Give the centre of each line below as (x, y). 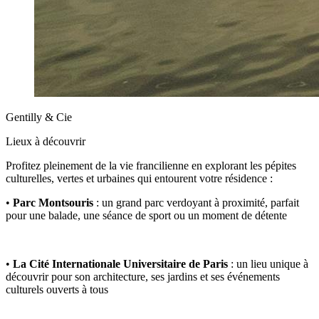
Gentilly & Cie (39, 117)
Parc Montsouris (53, 203)
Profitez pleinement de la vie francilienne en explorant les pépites (151, 166)
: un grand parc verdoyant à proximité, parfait (196, 203)
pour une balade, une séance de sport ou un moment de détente (146, 215)
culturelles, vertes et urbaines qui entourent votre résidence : (139, 178)
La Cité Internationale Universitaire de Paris (120, 264)
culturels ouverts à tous (57, 289)
